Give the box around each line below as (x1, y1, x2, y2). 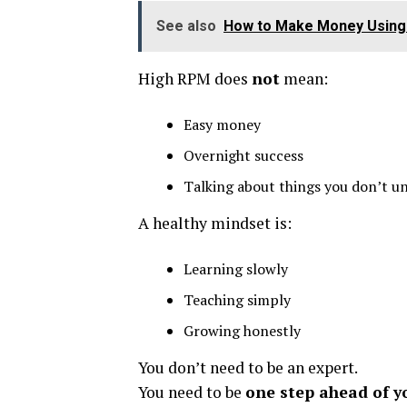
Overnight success (184, 145, 303, 165)
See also (156, 17, 216, 35)
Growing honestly (184, 321, 301, 341)
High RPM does (138, 68, 252, 89)
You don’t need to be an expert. (138, 357, 358, 378)
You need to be (138, 382, 245, 402)
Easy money (184, 114, 261, 134)
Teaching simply (184, 290, 291, 310)
